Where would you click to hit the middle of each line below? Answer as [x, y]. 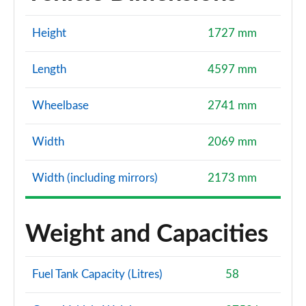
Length [49, 69]
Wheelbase [60, 106]
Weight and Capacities [147, 234]
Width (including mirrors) [95, 178]
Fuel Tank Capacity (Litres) [97, 274]
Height [49, 33]
